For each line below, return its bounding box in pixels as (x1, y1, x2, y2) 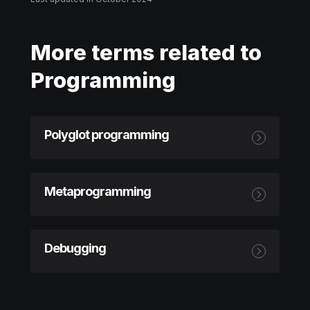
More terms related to (30, 39, 262, 65)
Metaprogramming (44, 184, 151, 199)
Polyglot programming (44, 127, 169, 142)
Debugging (44, 241, 106, 255)
